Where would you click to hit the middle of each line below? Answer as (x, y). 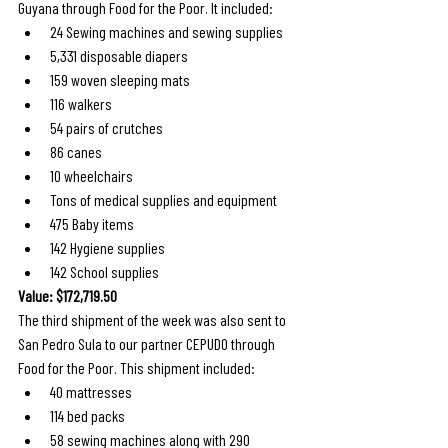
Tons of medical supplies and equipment (163, 199)
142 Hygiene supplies (107, 247)
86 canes (76, 151)
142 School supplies (104, 271)
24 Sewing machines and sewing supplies (166, 31)
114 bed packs (87, 415)
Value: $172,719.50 (67, 295)
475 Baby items (92, 223)
